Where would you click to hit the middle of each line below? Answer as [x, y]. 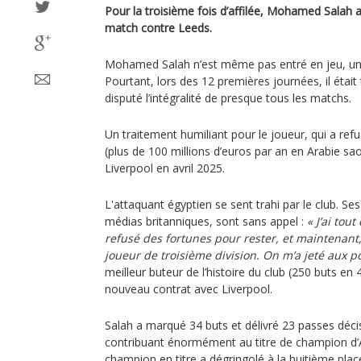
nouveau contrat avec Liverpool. [189, 289]
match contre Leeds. [158, 28]
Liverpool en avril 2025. [165, 168]
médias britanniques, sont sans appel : [206, 221]
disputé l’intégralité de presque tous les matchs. [228, 98]
